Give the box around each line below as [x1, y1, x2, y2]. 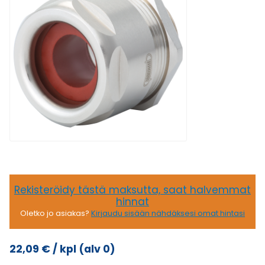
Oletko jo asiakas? [20, 208, 91, 218]
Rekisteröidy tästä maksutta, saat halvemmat [14, 183, 251, 197]
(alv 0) [79, 242, 115, 256]
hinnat [116, 195, 149, 209]
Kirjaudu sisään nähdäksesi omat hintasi [91, 208, 245, 218]
